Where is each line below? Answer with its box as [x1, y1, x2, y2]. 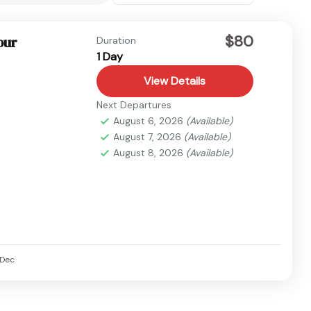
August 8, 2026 [112, 146, 186, 159]
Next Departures [96, 99, 171, 111]
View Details [144, 74, 206, 88]
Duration [96, 34, 136, 47]
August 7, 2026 [112, 131, 184, 143]
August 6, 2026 [112, 115, 186, 127]
